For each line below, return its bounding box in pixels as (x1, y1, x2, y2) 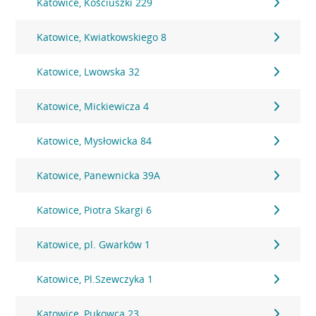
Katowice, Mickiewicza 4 (37, 99, 150, 113)
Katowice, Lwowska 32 (37, 65, 140, 78)
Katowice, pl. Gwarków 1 (37, 238, 151, 251)
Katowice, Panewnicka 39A (37, 169, 161, 182)
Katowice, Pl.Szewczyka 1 (37, 272, 154, 286)
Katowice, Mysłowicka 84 (37, 134, 152, 147)
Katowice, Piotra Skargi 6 (37, 203, 152, 217)
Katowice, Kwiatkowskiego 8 (37, 30, 167, 44)
